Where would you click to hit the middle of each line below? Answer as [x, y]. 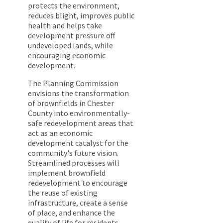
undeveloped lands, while [70, 45]
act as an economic [60, 133]
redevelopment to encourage [78, 182]
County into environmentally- [79, 113]
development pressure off [71, 35]
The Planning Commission [73, 83]
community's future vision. [73, 153]
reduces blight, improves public [81, 15]
